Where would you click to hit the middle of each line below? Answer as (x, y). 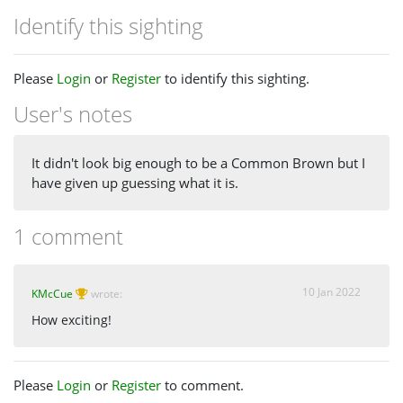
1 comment (68, 237)
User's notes (73, 113)
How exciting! (72, 321)
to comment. (202, 385)
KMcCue (52, 294)
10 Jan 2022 (331, 292)
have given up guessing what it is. (135, 183)
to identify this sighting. (235, 78)
